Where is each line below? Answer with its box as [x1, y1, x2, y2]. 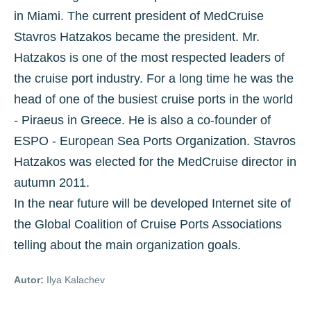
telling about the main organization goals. [14, 238, 241, 252]
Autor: [14, 274, 44, 285]
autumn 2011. [14, 176, 90, 190]
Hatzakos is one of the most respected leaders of [14, 51, 285, 65]
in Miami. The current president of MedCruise [14, 9, 264, 23]
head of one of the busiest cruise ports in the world [14, 92, 293, 106]
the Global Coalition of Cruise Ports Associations [14, 217, 282, 231]
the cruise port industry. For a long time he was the [14, 72, 294, 85]
